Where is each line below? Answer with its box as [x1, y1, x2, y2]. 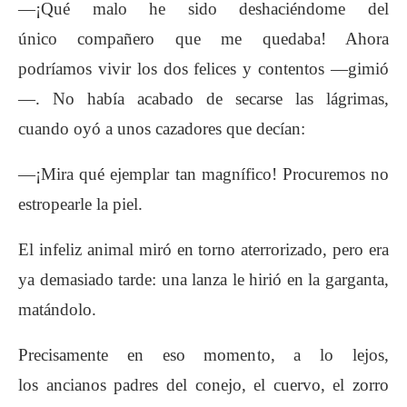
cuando [18, 118, 74, 138]
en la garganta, [286, 269, 390, 289]
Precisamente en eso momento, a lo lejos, [18, 344, 389, 364]
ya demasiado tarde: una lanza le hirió [18, 269, 287, 289]
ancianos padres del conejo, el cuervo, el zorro [45, 374, 389, 394]
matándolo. [18, 299, 96, 319]
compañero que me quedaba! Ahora [77, 28, 390, 48]
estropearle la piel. [18, 194, 143, 213]
